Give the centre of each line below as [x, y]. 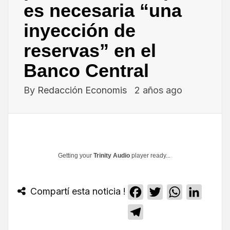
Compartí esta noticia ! [76, 191]
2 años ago [158, 90]
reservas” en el [90, 51]
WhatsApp [203, 192]
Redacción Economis [83, 90]
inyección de [80, 31]
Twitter [176, 192]
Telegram [161, 212]
